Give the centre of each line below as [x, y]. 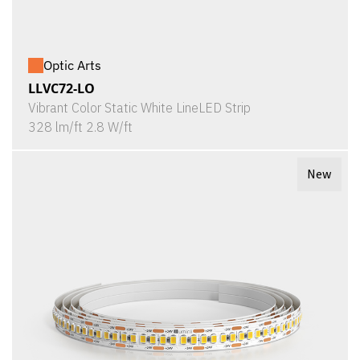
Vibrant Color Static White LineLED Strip [139, 108]
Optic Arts [72, 65]
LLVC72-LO [61, 88]
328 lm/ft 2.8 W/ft [80, 127]
